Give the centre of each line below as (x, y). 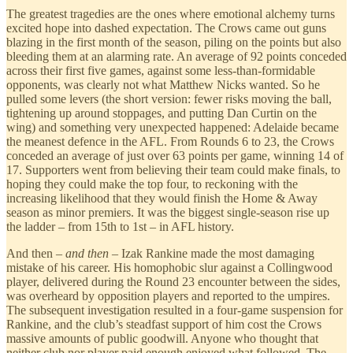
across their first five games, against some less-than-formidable (161, 70)
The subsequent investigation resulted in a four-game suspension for (175, 310)
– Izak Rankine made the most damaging (212, 253)
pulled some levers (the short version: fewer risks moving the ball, (169, 98)
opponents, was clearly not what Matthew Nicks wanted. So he (163, 84)
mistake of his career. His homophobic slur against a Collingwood (169, 267)
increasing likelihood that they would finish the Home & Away (162, 198)
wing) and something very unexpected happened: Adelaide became (173, 127)
